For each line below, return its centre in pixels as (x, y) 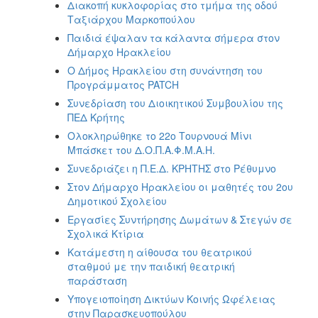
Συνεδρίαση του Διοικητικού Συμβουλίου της (175, 103)
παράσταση (97, 280)
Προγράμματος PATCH (123, 84)
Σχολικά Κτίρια (106, 233)
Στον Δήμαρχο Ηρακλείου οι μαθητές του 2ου (180, 186)
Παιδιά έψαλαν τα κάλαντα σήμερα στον (174, 37)
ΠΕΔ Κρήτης (96, 117)
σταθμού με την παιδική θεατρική (151, 266)
